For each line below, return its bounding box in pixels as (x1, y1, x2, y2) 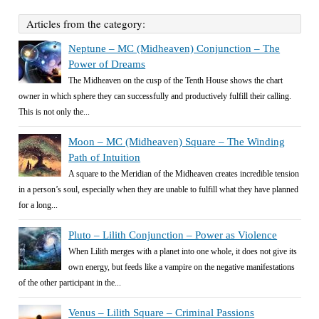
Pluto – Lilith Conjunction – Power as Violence (68, 229, 278, 241)
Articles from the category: (26, 16, 146, 31)
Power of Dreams (68, 58, 146, 70)
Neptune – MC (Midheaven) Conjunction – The (68, 43, 281, 54)
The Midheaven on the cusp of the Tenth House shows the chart (68, 75, 283, 85)
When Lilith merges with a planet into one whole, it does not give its (68, 246, 298, 256)
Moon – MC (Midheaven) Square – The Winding (68, 136, 286, 147)
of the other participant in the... (19, 278, 122, 288)
